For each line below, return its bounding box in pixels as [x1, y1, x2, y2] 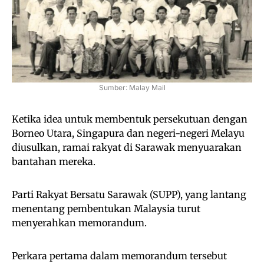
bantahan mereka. [12, 156, 95, 168]
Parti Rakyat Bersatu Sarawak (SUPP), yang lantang [12, 189, 246, 201]
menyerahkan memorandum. [12, 217, 147, 229]
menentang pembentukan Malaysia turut [12, 203, 200, 215]
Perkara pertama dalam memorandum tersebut [12, 250, 227, 262]
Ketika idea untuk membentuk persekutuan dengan [12, 113, 247, 126]
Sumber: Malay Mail [98, 83, 166, 93]
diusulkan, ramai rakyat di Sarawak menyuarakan [12, 141, 242, 154]
